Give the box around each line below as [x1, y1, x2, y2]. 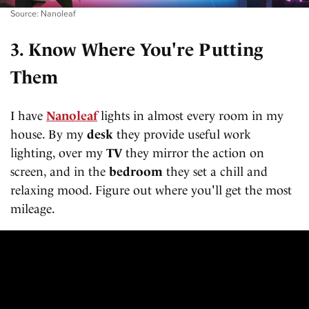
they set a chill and [163, 164, 268, 179]
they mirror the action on [122, 146, 264, 160]
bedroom [109, 164, 163, 179]
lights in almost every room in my [97, 108, 283, 123]
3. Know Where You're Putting [10, 39, 263, 61]
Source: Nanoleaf [10, 7, 76, 20]
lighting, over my [10, 146, 106, 160]
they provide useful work [113, 127, 251, 141]
